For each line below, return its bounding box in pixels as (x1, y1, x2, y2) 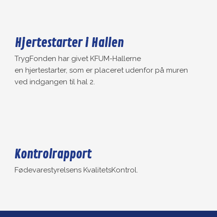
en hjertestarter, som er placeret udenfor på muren (14, 65, 188, 75)
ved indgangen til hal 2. (14, 77, 95, 86)
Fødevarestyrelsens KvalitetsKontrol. (14, 165, 138, 174)
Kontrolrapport (14, 146, 91, 162)
